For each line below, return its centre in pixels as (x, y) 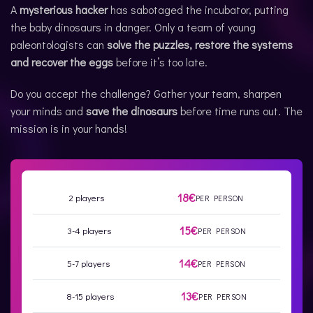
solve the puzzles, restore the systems (200, 44)
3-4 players (89, 231)
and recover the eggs (62, 62)
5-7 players (89, 263)
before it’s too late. (160, 62)
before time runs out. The (240, 111)
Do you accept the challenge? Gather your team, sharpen (146, 93)
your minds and (48, 111)
